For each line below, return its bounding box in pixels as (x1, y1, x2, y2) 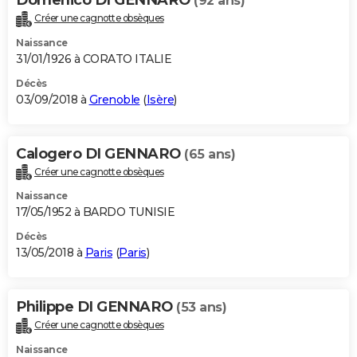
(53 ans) (176, 300, 226, 316)
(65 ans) (184, 146, 235, 162)
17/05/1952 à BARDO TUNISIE (16, 205, 175, 220)
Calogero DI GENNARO (16, 144, 184, 163)
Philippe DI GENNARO (16, 298, 176, 316)
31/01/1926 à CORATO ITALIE (16, 51, 171, 66)
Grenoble (88, 92, 140, 107)
